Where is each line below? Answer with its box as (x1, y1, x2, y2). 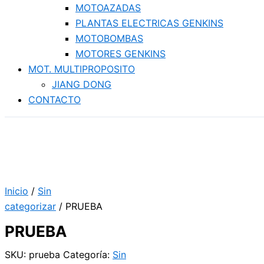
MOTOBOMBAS (75, 32, 143, 44)
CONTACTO (28, 94, 81, 105)
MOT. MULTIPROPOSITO (28, 63, 135, 75)
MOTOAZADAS (75, 2, 141, 14)
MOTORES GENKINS (75, 48, 166, 60)
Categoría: (63, 249, 113, 261)
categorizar (5, 200, 56, 212)
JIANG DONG (52, 78, 111, 90)
